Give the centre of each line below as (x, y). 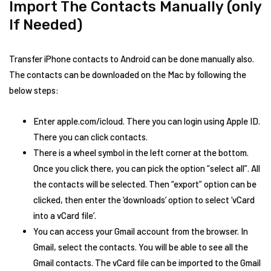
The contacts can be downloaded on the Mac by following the (128, 74)
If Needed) (46, 25)
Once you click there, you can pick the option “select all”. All (147, 168)
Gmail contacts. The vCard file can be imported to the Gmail (147, 263)
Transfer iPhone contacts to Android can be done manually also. (132, 59)
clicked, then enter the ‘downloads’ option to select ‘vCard (144, 200)
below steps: (34, 90)
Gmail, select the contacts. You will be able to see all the (141, 247)
